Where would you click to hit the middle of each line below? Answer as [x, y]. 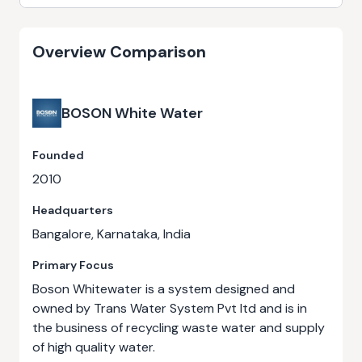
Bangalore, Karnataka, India [112, 234]
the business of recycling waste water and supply [179, 328]
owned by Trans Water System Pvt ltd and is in [170, 308]
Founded [58, 155]
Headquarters [73, 210]
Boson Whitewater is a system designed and [164, 289]
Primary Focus [73, 265]
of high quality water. [94, 347]
